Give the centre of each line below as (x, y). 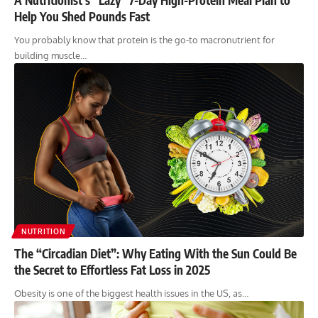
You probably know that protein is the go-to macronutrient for (144, 39)
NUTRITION (44, 231)
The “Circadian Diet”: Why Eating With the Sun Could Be (155, 253)
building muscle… (50, 55)
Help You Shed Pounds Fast (82, 16)
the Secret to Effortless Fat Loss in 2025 (112, 269)
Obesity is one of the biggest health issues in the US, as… (131, 293)
